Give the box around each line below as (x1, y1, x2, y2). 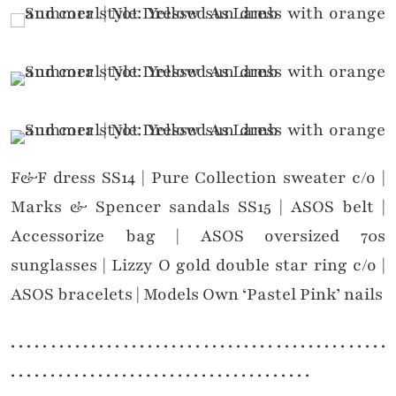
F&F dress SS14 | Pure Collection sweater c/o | (11, 166, 385, 190)
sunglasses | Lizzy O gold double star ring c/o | (11, 254, 385, 278)
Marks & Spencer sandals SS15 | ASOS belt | (11, 195, 385, 219)
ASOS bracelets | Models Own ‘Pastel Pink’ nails (11, 283, 383, 307)
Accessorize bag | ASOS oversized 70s (11, 225, 385, 248)
